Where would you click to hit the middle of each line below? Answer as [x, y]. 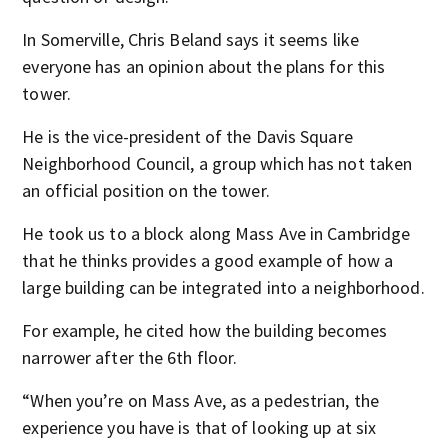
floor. [215, 357]
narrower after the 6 [99, 357]
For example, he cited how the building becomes [204, 330]
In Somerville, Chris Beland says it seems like [190, 39]
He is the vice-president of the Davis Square [187, 136]
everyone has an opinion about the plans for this [204, 66]
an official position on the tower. [146, 190]
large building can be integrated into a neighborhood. [223, 287]
